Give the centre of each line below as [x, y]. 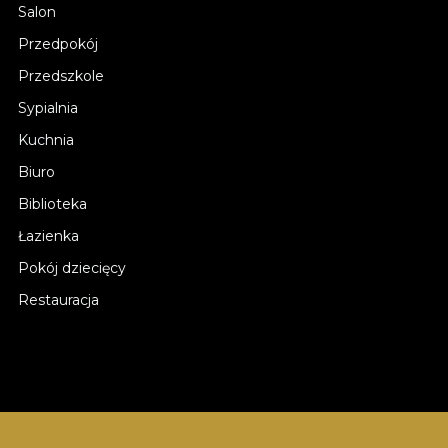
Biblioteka [52, 204]
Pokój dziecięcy [72, 268]
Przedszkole [61, 76]
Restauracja [58, 300]
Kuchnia [46, 140]
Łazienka [48, 236]
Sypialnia [48, 108]
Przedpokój [58, 44]
